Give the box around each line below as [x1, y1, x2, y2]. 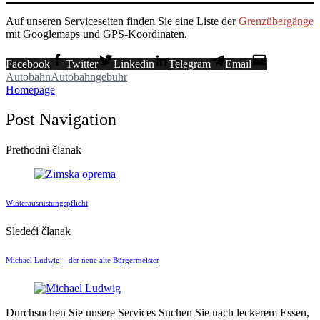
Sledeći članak [6, 225, 71, 238]
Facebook [6, 57, 50, 70]
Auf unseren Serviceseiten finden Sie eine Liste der [6, 14, 239, 27]
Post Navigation [6, 110, 116, 129]
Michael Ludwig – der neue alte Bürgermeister [6, 256, 159, 265]
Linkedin [114, 57, 154, 70]
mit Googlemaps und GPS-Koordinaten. [6, 27, 187, 40]
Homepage [6, 83, 55, 96]
